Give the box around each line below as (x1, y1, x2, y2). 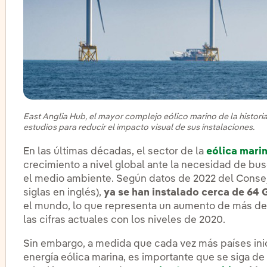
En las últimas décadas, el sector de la (23, 147, 207, 157)
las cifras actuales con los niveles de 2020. (23, 215, 226, 226)
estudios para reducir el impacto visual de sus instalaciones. (23, 123, 255, 132)
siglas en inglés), (23, 188, 104, 198)
